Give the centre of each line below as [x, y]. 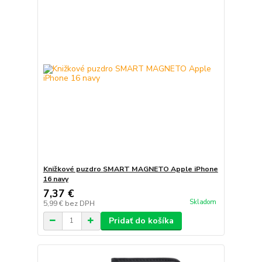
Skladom [203, 202]
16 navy [56, 179]
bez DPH [80, 203]
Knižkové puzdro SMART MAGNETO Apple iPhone [130, 169]
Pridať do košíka [141, 220]
